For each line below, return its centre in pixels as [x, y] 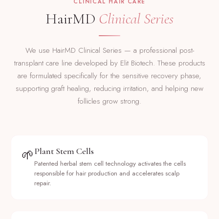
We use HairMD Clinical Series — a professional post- [109, 50]
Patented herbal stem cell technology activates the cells [110, 164]
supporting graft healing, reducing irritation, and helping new [109, 88]
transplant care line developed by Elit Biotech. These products [109, 63]
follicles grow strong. [109, 101]
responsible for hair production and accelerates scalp [107, 174]
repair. [43, 183]
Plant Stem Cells [64, 151]
